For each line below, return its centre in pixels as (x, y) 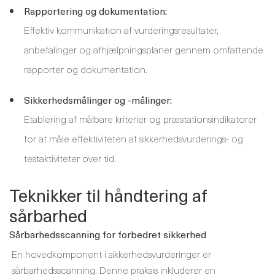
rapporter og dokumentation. (86, 69)
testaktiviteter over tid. (70, 158)
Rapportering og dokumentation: (95, 10)
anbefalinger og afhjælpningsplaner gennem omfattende (144, 49)
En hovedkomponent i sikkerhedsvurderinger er (111, 254)
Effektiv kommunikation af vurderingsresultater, (121, 29)
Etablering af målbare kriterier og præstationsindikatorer (140, 118)
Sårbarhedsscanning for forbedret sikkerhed (108, 234)
